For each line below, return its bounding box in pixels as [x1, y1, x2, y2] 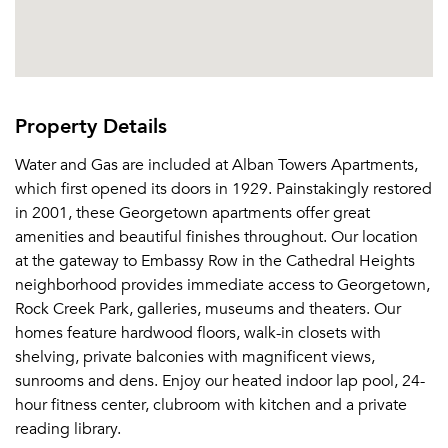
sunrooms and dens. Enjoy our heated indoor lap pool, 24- [15, 371, 425, 391]
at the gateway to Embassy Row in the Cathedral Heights [15, 251, 415, 271]
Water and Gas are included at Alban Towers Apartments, [15, 155, 418, 175]
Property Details [15, 108, 167, 142]
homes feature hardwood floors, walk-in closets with [15, 323, 381, 343]
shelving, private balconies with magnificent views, [15, 347, 375, 367]
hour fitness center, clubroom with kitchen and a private [15, 395, 407, 415]
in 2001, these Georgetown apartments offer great [15, 203, 370, 223]
